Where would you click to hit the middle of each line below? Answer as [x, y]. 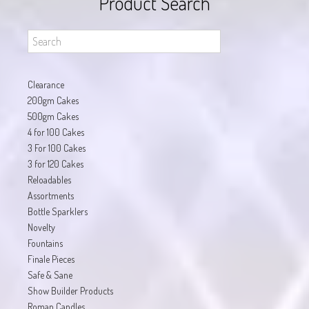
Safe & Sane [50, 275]
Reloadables [49, 180]
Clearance [46, 85]
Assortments [51, 196]
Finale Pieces [51, 259]
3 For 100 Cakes [57, 148]
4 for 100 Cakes [56, 132]
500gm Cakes [53, 117]
